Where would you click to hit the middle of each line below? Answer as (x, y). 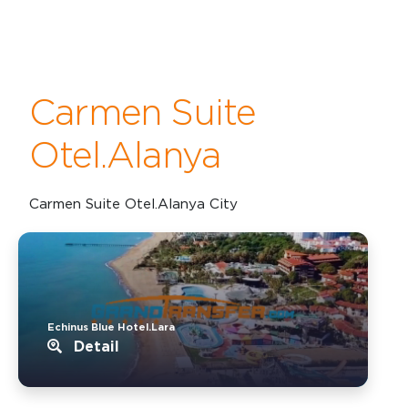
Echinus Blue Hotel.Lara (111, 326)
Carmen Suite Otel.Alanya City (133, 203)
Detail (94, 346)
